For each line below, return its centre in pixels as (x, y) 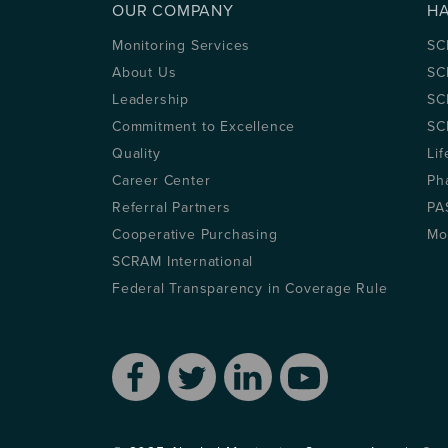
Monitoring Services (181, 45)
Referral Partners (171, 207)
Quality (136, 153)
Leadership (150, 99)
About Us (144, 72)
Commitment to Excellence (204, 126)
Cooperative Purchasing (195, 234)
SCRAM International (183, 261)
